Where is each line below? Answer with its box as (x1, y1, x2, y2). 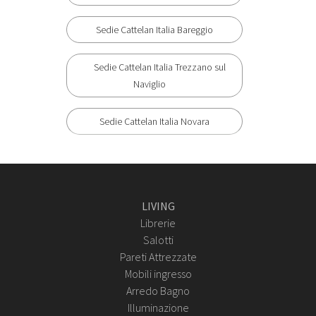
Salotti (142, 233, 174, 248)
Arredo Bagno (126, 284, 190, 298)
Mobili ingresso (124, 267, 192, 281)
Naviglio (133, 78, 166, 91)
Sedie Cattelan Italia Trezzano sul (94, 61, 226, 74)
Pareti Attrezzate (119, 250, 197, 265)
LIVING (141, 199, 175, 214)
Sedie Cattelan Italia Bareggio (96, 23, 213, 37)
